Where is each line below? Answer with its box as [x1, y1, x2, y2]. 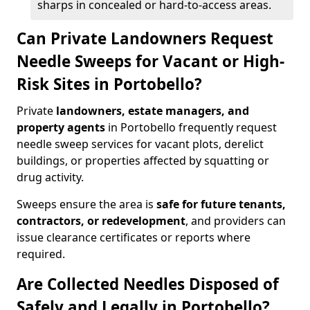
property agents [17, 120, 105, 135]
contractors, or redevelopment [17, 213, 185, 228]
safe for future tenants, [156, 197, 286, 212]
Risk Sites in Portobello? [17, 73, 202, 95]
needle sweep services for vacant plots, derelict [17, 136, 264, 152]
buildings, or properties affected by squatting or [17, 153, 269, 168]
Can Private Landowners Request [17, 28, 273, 49]
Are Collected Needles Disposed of [17, 273, 279, 295]
